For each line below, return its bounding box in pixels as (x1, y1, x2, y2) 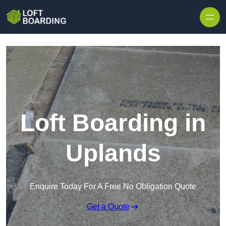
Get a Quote (86, 202, 130, 211)
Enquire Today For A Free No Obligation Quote (30, 182, 196, 191)
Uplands (65, 140, 161, 167)
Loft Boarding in (20, 109, 206, 137)
